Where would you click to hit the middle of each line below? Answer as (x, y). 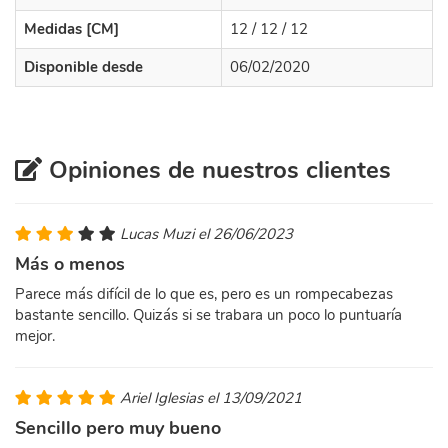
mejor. (35, 336)
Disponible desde (83, 67)
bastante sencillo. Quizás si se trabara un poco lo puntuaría (208, 315)
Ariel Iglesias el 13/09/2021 (211, 398)
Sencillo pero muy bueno (118, 428)
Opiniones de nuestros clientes (216, 170)
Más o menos (70, 264)
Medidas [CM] (71, 29)
